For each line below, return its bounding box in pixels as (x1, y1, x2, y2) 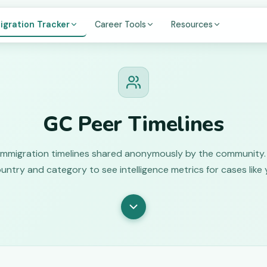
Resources (171, 18, 213, 30)
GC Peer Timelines (43, 110, 224, 138)
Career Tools (95, 18, 147, 30)
